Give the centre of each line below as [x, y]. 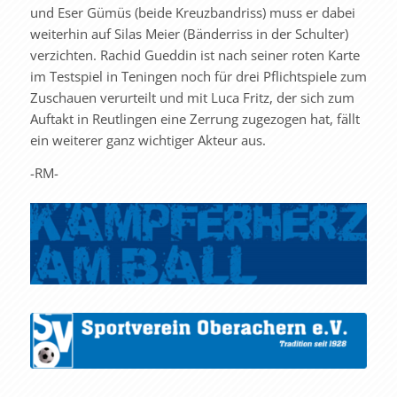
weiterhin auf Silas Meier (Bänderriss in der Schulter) [189, 33]
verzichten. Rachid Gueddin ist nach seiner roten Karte [195, 54]
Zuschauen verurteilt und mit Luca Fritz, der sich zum [192, 97]
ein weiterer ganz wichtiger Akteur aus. [148, 140]
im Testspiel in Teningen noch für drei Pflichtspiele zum [198, 76]
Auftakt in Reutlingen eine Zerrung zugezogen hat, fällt [195, 118]
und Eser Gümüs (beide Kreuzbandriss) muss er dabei [192, 12]
